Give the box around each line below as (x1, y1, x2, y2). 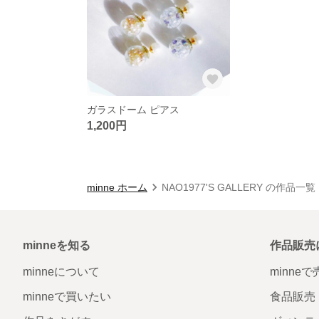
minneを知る (23, 239, 90, 251)
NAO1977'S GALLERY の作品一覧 (162, 181, 315, 193)
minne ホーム (87, 181, 147, 193)
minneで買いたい (23, 290, 111, 303)
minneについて (23, 265, 100, 278)
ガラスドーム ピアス (87, 103, 179, 115)
